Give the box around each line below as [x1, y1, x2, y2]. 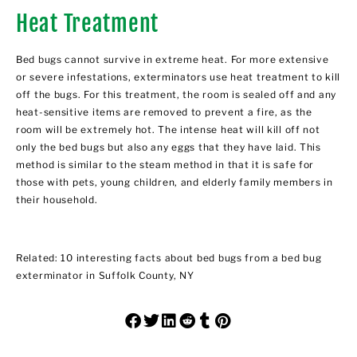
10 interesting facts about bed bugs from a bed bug [61, 252, 322, 265]
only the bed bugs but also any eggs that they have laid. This [16, 141, 321, 154]
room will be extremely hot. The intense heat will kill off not [16, 124, 320, 136]
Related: [16, 252, 61, 265]
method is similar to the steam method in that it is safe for [16, 159, 315, 171]
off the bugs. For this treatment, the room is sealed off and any [16, 88, 337, 101]
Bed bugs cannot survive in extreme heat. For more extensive [16, 53, 329, 66]
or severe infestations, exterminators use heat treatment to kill [16, 71, 341, 84]
